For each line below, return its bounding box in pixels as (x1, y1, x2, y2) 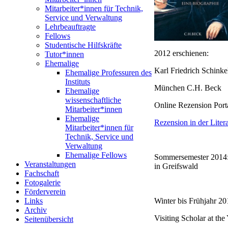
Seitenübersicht (24, 215, 73, 223)
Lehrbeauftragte (45, 22, 96, 31)
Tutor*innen (45, 50, 84, 59)
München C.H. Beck (154, 83, 221, 92)
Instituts (65, 77, 90, 86)
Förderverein (24, 187, 66, 196)
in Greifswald (154, 161, 198, 170)
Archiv (24, 206, 47, 214)
